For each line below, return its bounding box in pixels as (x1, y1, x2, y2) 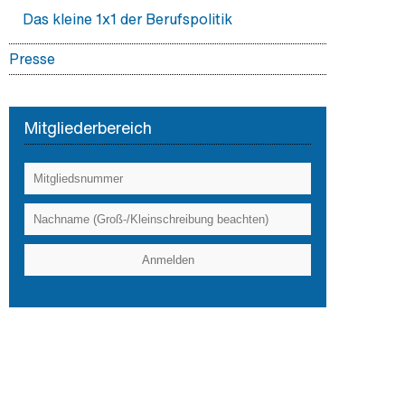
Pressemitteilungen (23, 73, 152, 95)
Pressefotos (23, 103, 105, 125)
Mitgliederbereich (24, 116, 152, 139)
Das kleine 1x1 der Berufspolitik (23, 8, 232, 30)
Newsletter (23, 133, 97, 155)
